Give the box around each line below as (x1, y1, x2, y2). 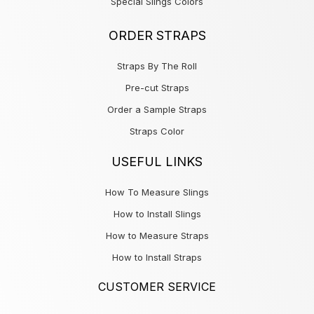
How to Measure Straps (105, 229, 209, 241)
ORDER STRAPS (108, 27, 206, 43)
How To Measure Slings (105, 186, 209, 198)
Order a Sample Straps (107, 103, 207, 115)
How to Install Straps (112, 251, 202, 263)
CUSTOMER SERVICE (98, 279, 216, 294)
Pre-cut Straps (125, 81, 189, 93)
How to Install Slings (113, 207, 201, 219)
